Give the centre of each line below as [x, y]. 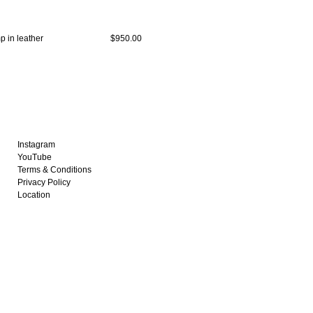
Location [34, 195]
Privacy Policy [44, 182]
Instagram [37, 145]
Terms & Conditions [55, 170]
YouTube [35, 157]
